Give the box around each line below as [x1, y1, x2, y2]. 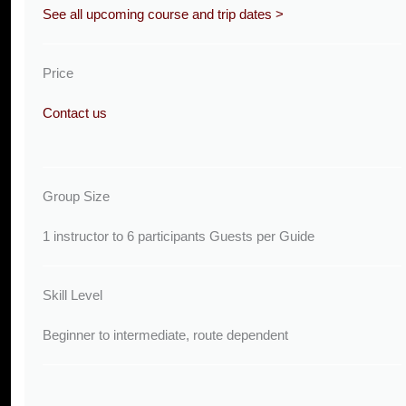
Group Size [43, 188, 110, 204]
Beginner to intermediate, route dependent [43, 326, 288, 343]
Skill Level [43, 286, 102, 303]
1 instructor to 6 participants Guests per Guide [43, 227, 314, 244]
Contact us [43, 105, 107, 121]
